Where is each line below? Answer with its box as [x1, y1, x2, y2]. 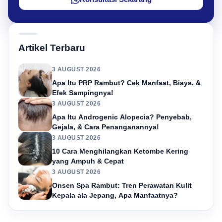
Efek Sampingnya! [52, 88, 113, 97]
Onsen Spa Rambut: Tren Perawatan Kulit [52, 181, 192, 189]
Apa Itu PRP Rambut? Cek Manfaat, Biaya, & [52, 78, 201, 87]
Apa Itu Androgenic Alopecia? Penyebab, [52, 112, 192, 121]
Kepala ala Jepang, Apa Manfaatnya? [52, 191, 178, 199]
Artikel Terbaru [18, 42, 85, 53]
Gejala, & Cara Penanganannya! [52, 122, 159, 131]
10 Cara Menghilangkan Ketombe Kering [52, 147, 188, 155]
